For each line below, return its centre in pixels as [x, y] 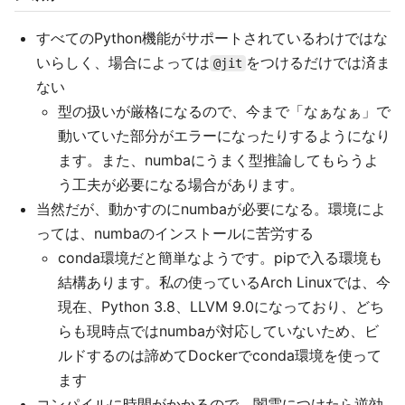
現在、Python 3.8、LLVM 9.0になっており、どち [221, 306]
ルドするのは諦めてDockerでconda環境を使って [220, 355]
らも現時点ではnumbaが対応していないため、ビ [218, 331]
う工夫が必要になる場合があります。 [181, 184]
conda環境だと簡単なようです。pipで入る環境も [220, 258]
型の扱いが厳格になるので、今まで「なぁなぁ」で [224, 111]
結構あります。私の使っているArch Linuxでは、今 [224, 282]
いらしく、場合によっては [123, 62]
